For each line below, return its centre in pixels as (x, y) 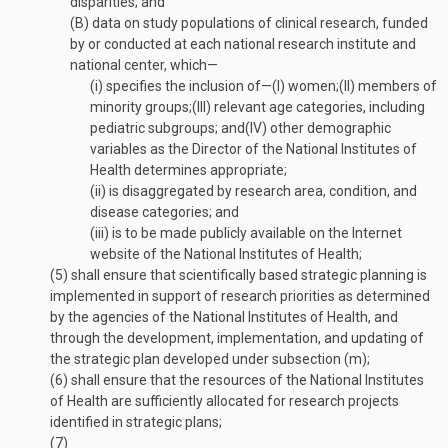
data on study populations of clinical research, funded (258, 23)
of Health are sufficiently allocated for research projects (224, 401)
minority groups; (141, 107)
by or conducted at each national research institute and (243, 44)
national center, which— (144, 65)
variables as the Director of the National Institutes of (253, 149)
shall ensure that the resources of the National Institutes (246, 380)
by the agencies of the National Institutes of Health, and (224, 317)
